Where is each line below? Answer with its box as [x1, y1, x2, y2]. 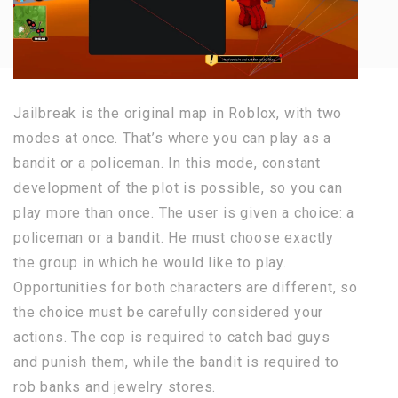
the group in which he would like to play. [13, 254, 287, 272]
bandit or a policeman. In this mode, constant [13, 155, 321, 172]
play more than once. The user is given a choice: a [13, 204, 354, 222]
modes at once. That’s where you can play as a [13, 130, 331, 147]
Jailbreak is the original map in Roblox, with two [13, 105, 343, 123]
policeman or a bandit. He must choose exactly [13, 229, 334, 247]
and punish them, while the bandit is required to [13, 354, 339, 371]
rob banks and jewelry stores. [13, 378, 217, 396]
